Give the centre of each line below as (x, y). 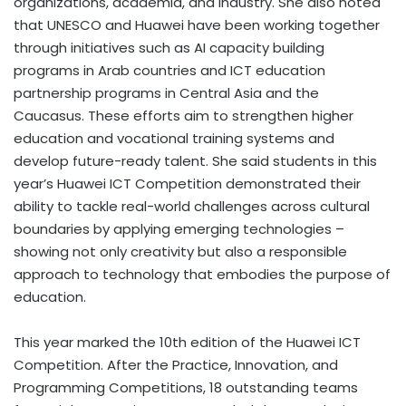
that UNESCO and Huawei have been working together (197, 24)
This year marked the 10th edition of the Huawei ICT (187, 342)
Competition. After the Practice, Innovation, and (176, 364)
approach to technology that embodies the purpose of (202, 274)
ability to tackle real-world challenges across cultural (192, 206)
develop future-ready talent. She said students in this (195, 160)
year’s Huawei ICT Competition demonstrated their (187, 183)
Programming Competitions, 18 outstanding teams (186, 387)
